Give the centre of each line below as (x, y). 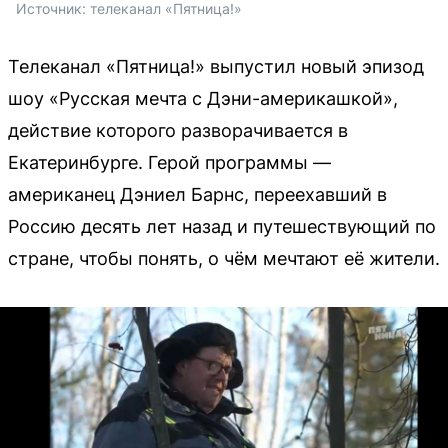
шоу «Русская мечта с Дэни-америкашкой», (203, 98)
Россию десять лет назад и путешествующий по (222, 226)
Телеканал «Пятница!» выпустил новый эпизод (216, 66)
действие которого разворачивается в (178, 130)
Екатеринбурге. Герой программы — (169, 162)
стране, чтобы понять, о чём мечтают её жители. (224, 258)
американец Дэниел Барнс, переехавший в (197, 194)
